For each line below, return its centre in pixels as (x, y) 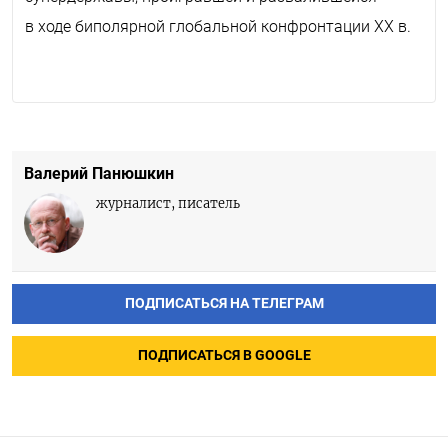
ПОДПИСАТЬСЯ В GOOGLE (224, 355)
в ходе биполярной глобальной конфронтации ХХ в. (218, 26)
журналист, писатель (168, 202)
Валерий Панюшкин (99, 173)
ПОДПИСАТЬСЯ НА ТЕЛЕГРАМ (224, 303)
